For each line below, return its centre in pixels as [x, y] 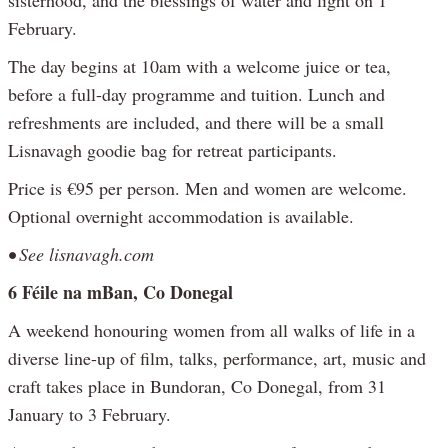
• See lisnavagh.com [81, 253]
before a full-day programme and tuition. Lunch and [196, 93]
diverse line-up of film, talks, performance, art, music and [217, 357]
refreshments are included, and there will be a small [196, 121]
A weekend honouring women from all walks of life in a [211, 329]
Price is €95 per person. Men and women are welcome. [207, 187]
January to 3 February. [89, 413]
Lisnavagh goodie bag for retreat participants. [172, 149]
